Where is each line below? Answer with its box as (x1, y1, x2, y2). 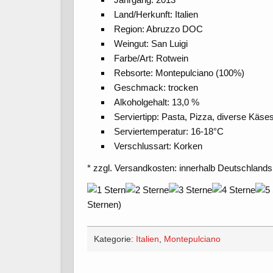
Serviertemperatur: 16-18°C (114, 126, 224, 137)
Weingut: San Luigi (114, 38, 188, 49)
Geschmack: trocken (114, 82, 199, 93)
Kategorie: (93, 235, 136, 244)
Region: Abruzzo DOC (114, 24, 204, 35)
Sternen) (87, 199, 122, 210)
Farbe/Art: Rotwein (114, 53, 189, 64)
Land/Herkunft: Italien (114, 9, 199, 20)
